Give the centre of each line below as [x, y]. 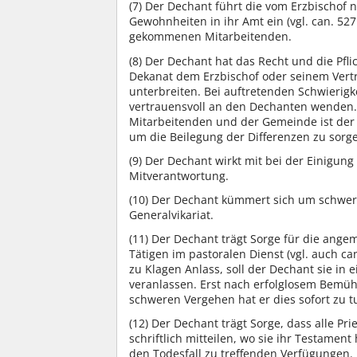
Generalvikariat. [171, 215]
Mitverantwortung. [179, 175]
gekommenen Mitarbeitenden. [210, 37]
